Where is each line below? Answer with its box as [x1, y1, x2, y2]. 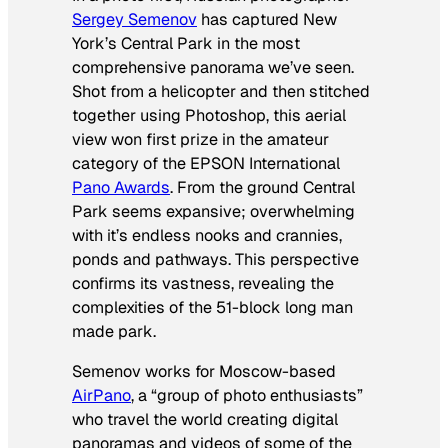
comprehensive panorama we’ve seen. [72, 56, 354, 78]
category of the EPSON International [72, 152, 340, 174]
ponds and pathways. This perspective [72, 248, 359, 270]
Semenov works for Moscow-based [72, 360, 336, 382]
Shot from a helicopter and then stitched [72, 80, 370, 102]
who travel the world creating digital [72, 408, 338, 430]
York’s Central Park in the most [72, 32, 300, 54]
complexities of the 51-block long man [72, 296, 353, 318]
